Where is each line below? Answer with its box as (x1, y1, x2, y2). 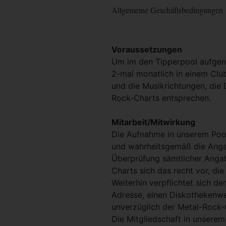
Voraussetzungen (111, 44, 182, 54)
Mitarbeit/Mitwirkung (111, 117, 195, 127)
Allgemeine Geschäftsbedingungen (111, 5, 223, 15)
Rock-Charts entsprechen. (111, 93, 211, 103)
